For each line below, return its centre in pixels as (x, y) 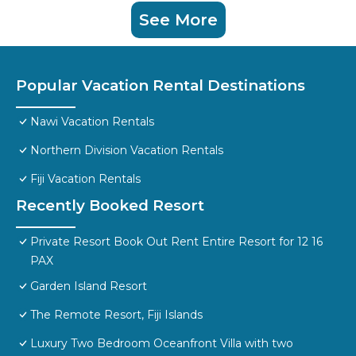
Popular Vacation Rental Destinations (161, 86)
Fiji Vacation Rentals (85, 179)
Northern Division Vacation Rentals (127, 151)
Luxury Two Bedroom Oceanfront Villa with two (162, 344)
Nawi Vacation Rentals (92, 122)
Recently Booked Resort (110, 206)
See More (178, 20)
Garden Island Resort (89, 286)
